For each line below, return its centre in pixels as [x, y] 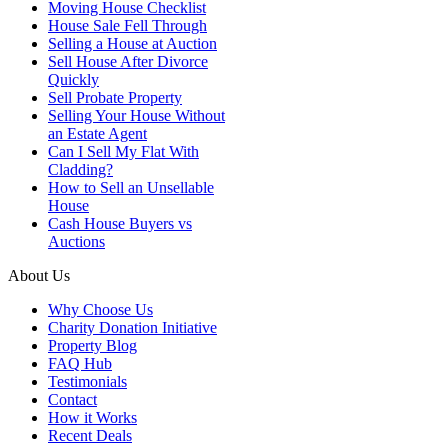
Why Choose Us [100, 310]
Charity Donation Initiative [132, 328]
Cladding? [80, 170]
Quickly [73, 80]
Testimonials [87, 382]
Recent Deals [90, 436]
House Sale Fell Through [127, 26]
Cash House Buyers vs [120, 224]
